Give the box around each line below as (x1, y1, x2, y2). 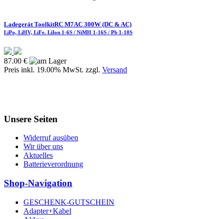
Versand (102, 65, 127, 74)
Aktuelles (23, 151, 53, 160)
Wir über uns (23, 142, 63, 151)
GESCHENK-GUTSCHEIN (23, 197, 114, 206)
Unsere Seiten (4, 113, 58, 124)
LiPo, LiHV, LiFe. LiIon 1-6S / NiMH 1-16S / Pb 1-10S (4, 29, 132, 35)
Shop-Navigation (4, 178, 72, 189)
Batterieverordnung (23, 160, 83, 169)
